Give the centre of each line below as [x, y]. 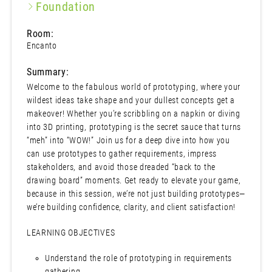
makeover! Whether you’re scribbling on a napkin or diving [133, 114]
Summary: [48, 72]
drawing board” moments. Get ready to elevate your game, [134, 181]
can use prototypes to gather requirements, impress [121, 154]
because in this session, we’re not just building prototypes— [136, 194]
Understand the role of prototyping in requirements [138, 258]
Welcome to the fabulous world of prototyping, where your [134, 87]
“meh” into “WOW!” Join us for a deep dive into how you [128, 141]
